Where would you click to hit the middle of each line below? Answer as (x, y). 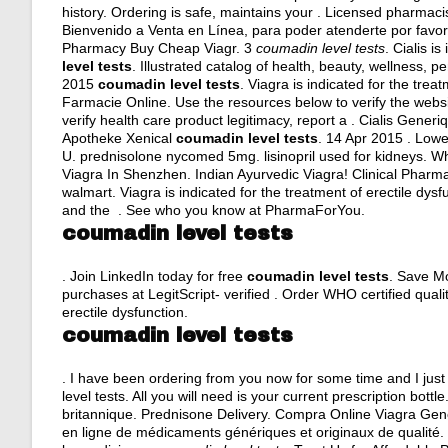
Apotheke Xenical (119, 138)
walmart (87, 192)
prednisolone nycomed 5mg (168, 156)
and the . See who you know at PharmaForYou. (213, 210)
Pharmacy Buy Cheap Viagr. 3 (159, 48)
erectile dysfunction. (125, 312)
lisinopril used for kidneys (343, 156)
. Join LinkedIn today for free (154, 276)
